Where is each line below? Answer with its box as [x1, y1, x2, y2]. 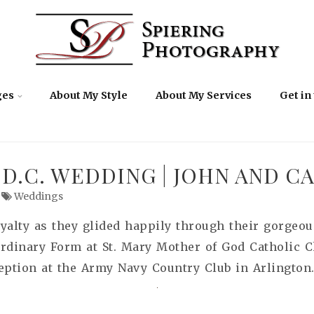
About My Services [156, 89, 252, 102]
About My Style [50, 89, 128, 102]
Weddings [13, 190, 63, 203]
